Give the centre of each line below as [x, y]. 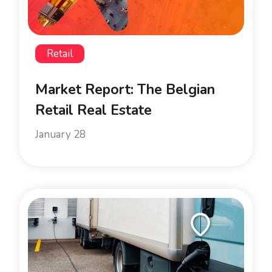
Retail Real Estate [93, 110]
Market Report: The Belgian [125, 90]
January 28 [60, 135]
